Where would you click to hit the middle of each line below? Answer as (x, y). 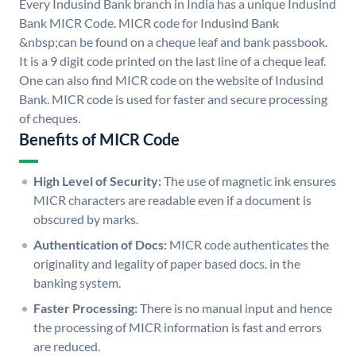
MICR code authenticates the (249, 245)
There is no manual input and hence (236, 308)
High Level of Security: (97, 181)
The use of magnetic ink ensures (250, 181)
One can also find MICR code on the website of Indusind (171, 80)
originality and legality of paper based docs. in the (167, 264)
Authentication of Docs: (100, 245)
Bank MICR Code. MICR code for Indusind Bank (149, 23)
